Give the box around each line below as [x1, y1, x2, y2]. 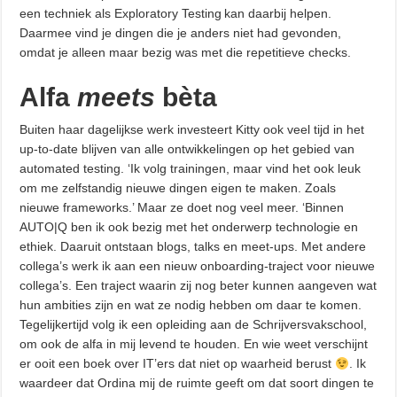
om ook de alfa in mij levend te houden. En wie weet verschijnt [19, 337, 369, 352]
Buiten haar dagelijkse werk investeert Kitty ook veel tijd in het [19, 122, 365, 137]
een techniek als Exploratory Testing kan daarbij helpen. [19, 6, 332, 21]
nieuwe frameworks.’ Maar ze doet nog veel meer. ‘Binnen [19, 200, 345, 215]
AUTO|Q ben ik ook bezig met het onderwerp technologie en [19, 220, 359, 235]
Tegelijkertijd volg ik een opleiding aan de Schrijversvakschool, [19, 317, 368, 332]
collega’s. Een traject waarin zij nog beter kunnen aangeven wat [19, 278, 378, 293]
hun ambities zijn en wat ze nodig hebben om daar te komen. [19, 298, 362, 313]
